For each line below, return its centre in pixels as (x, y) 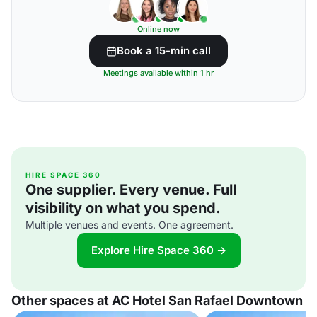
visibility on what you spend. (123, 208)
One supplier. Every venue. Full (131, 190)
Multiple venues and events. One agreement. (129, 225)
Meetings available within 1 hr (158, 73)
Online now (158, 29)
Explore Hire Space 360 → (158, 250)
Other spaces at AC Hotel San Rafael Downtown (157, 300)
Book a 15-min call (164, 51)
